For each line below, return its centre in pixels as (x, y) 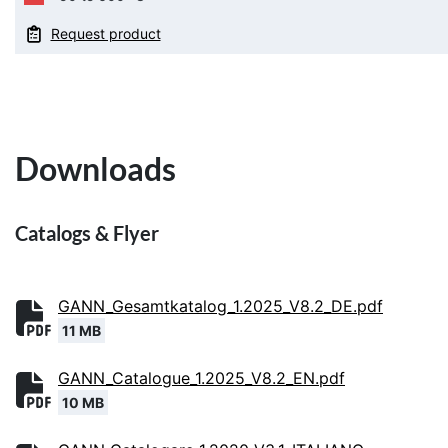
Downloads (95, 169)
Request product (105, 34)
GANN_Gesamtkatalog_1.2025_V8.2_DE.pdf (220, 306)
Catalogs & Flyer (87, 233)
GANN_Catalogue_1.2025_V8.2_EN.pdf (201, 378)
